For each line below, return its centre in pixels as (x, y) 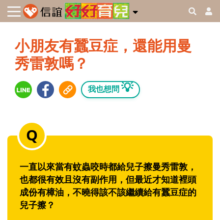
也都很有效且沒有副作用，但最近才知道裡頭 (108, 179)
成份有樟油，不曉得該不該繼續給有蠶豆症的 (108, 192)
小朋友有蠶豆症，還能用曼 (103, 46)
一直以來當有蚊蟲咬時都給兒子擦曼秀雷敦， (108, 167)
